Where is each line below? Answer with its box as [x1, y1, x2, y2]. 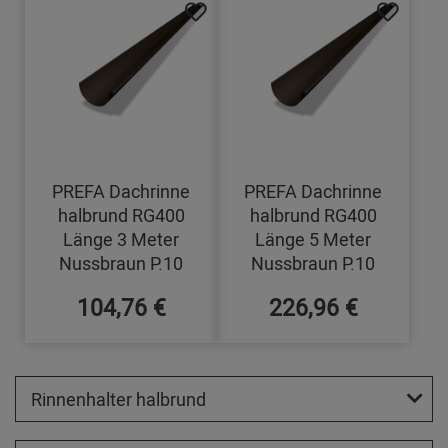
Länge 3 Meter [63, 227, 180, 252]
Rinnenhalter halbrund [31, 387, 206, 412]
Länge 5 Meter [255, 227, 372, 252]
